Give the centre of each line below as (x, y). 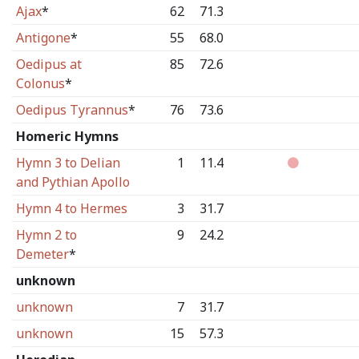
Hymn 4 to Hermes (71, 208)
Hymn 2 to (46, 235)
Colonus (40, 83)
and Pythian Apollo (73, 182)
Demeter (42, 254)
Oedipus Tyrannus (72, 110)
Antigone (43, 38)
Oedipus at (48, 64)
